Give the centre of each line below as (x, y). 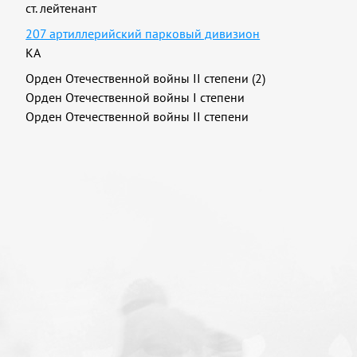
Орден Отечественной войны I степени (135, 97)
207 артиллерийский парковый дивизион (143, 33)
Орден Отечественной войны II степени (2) (146, 78)
